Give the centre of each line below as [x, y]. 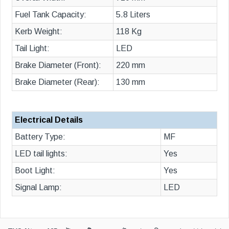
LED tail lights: [41, 153]
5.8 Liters [133, 14]
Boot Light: [35, 170]
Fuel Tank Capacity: [51, 14]
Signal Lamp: [38, 187]
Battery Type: [40, 136]
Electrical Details [49, 120]
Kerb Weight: [39, 31]
